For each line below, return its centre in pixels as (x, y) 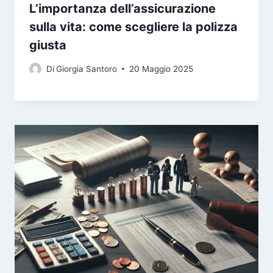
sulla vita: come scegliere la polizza (133, 27)
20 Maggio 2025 (161, 69)
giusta (48, 45)
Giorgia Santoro (87, 69)
